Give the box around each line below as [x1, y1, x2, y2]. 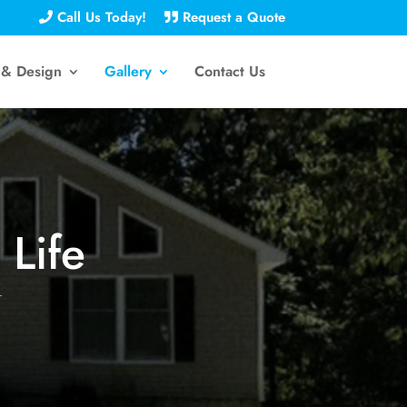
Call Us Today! [52, 7, 146, 28]
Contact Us [194, 60, 265, 82]
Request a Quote [177, 7, 285, 28]
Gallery [104, 60, 152, 82]
